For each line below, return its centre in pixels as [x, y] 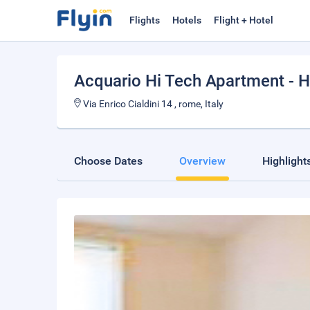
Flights [145, 20]
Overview [202, 161]
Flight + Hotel [244, 20]
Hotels [187, 20]
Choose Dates [108, 161]
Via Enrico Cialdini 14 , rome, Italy [152, 104]
